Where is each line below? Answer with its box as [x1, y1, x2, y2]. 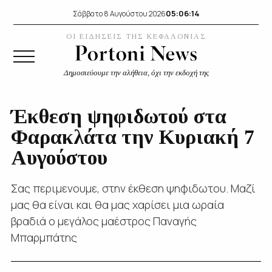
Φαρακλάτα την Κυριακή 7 [10, 126, 254, 148]
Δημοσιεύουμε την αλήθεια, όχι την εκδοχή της [63, 67, 209, 77]
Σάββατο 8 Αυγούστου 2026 [72, 8, 166, 19]
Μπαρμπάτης [10, 230, 77, 245]
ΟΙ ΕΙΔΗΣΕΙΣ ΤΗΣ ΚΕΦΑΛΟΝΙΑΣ [66, 32, 206, 41]
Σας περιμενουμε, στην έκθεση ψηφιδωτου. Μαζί [10, 181, 256, 195]
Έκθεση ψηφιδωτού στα [10, 105, 226, 127]
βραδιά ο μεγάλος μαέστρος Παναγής [10, 214, 197, 228]
